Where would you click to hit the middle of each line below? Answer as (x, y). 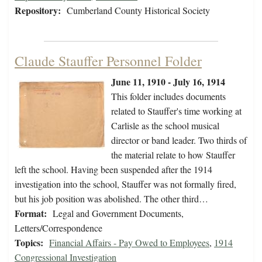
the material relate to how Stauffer (173, 155)
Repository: (38, 11)
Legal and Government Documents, (118, 213)
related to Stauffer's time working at (176, 111)
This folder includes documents (168, 96)
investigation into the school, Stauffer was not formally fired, (125, 184)
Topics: (29, 243)
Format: (31, 213)
